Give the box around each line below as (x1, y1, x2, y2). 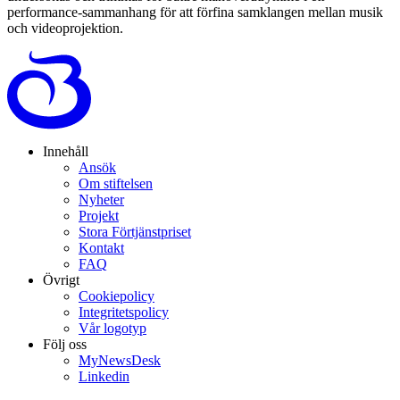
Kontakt (79, 239, 124, 255)
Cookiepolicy (79, 287, 154, 304)
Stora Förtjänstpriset (79, 223, 191, 239)
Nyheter (79, 191, 124, 207)
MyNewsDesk (79, 352, 161, 368)
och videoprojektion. (7, 20, 123, 36)
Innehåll (43, 143, 88, 159)
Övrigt (43, 271, 79, 287)
